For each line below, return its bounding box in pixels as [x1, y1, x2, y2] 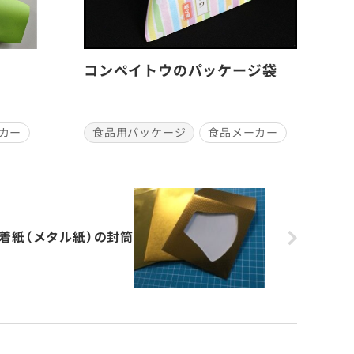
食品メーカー [208, 124, 279, 141]
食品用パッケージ [92, 124, 186, 141]
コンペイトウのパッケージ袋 [84, 60, 277, 81]
